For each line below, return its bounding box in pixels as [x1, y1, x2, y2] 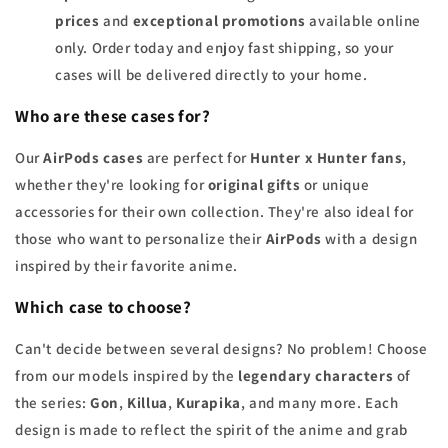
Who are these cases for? [15, 105, 211, 128]
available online [305, 11, 422, 31]
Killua [127, 393, 168, 413]
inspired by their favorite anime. [15, 256, 238, 276]
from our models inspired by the [15, 366, 239, 386]
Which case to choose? [15, 296, 192, 319]
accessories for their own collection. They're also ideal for [15, 202, 415, 222]
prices [55, 11, 100, 31]
